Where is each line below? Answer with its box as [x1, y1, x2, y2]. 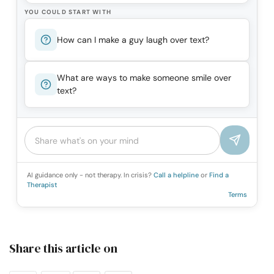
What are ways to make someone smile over [57, 72, 231, 84]
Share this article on [9, 239, 117, 257]
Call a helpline [154, 171, 201, 180]
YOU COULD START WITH [24, 8, 111, 17]
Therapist [27, 180, 57, 190]
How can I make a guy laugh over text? [57, 34, 209, 45]
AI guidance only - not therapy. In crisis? [27, 171, 154, 180]
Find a [209, 171, 229, 180]
